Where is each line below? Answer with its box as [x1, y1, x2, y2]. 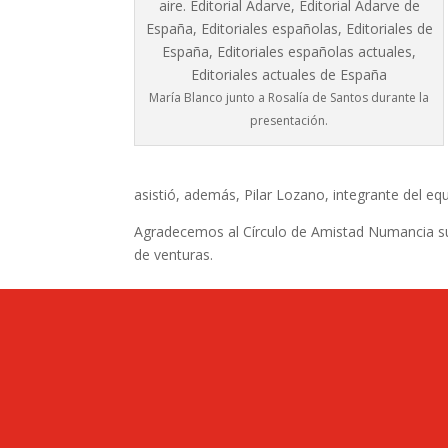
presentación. [250, 111, 329, 129]
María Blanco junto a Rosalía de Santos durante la [149, 88, 430, 106]
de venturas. [134, 244, 214, 264]
